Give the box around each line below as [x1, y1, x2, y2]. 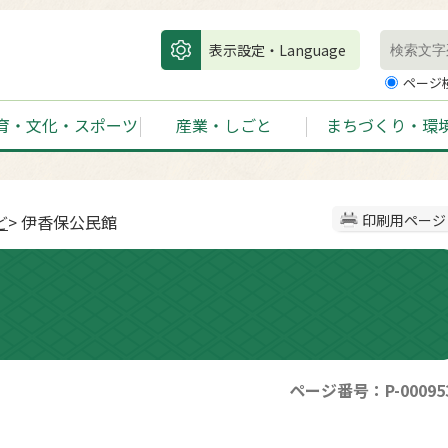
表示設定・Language [209, 40, 346, 60]
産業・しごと [175, 113, 272, 137]
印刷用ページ [362, 210, 446, 230]
